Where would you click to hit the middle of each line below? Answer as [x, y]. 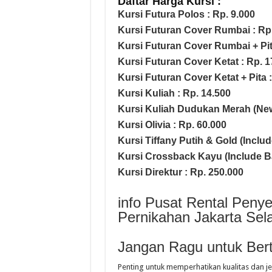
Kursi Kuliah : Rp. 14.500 [174, 93]
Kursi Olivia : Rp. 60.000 [172, 124]
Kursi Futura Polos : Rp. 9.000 [186, 14]
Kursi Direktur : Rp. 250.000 [180, 172]
